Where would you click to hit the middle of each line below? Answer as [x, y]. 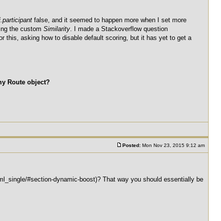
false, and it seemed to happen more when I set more [109, 20]
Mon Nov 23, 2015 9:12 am [173, 145]
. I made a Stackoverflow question [119, 29]
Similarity [57, 29]
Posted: [131, 145]
